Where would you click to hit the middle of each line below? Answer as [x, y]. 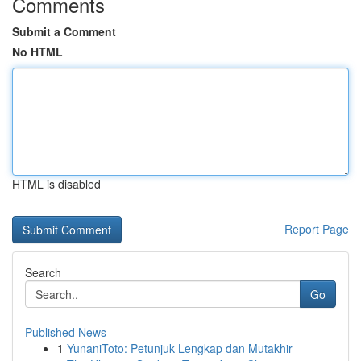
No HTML [37, 52]
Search [43, 272]
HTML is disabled [56, 184]
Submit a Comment [64, 31]
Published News [66, 332]
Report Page [317, 229]
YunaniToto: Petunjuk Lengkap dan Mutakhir [180, 348]
